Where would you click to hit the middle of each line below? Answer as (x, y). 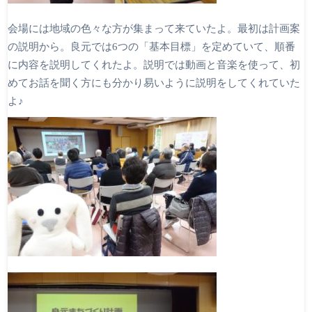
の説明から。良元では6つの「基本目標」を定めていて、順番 (151, 47)
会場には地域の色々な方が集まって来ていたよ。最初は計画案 (154, 29)
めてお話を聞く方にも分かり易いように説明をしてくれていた (154, 83)
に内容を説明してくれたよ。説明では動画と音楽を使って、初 (154, 65)
